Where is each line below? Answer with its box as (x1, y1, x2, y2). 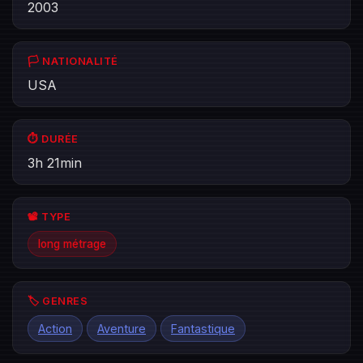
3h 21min (28, 155, 82, 171)
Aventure (97, 322, 146, 335)
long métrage (38, 237, 106, 250)
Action (38, 322, 72, 335)
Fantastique (171, 322, 235, 335)
